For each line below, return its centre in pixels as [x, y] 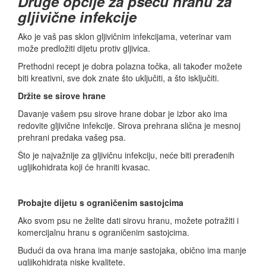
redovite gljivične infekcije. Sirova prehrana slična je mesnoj [129, 126]
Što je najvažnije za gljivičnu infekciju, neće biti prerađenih [126, 155]
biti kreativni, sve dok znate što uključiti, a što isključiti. [118, 78]
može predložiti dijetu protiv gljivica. [84, 48]
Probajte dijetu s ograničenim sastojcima [101, 203]
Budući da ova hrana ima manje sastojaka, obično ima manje [132, 250]
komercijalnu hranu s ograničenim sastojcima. [104, 232]
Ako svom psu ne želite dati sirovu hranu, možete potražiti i [128, 221]
